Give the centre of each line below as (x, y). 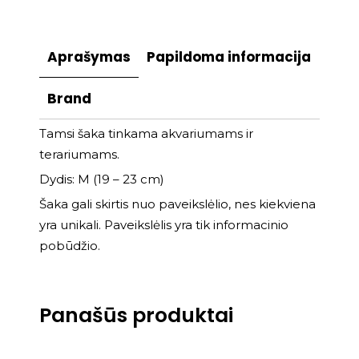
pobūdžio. (70, 246)
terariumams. (79, 155)
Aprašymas (89, 57)
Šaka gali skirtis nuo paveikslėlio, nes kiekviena (177, 204)
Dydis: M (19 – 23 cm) (102, 179)
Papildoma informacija (229, 57)
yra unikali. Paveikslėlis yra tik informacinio (164, 225)
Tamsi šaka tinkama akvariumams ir (146, 134)
